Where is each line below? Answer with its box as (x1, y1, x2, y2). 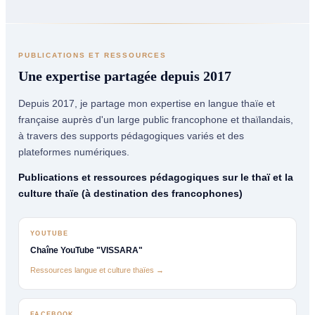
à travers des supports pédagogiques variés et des (18, 129, 245, 141)
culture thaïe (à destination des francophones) (18, 187, 243, 199)
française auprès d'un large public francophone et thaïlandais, (18, 113, 294, 125)
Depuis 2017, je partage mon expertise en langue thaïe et (18, 97, 276, 109)
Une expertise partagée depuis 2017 (18, 68, 232, 84)
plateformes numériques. (18, 146, 130, 157)
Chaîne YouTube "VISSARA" (30, 245, 143, 255)
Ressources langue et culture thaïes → (30, 266, 165, 275)
